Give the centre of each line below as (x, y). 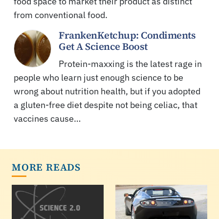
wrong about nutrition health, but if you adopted (107, 91)
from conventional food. (61, 15)
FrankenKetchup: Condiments (127, 35)
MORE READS (46, 167)
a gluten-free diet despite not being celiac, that (106, 105)
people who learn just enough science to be (99, 77)
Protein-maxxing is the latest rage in (130, 64)
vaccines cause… (47, 118)
